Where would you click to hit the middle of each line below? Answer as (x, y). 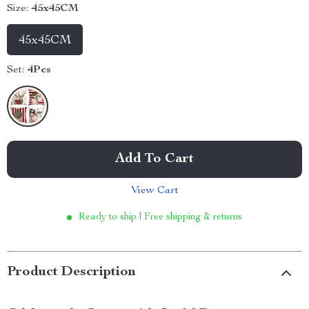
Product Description (71, 272)
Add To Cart (154, 159)
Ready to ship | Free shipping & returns (160, 217)
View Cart (154, 191)
